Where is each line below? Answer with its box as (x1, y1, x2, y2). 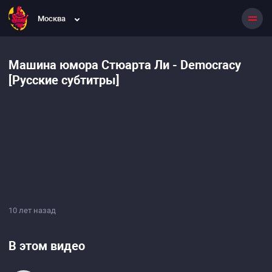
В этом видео (8, 239, 85, 253)
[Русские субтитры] (8, 73, 120, 87)
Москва (38, 13, 66, 23)
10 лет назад (8, 206, 56, 215)
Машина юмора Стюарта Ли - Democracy (8, 58, 241, 72)
